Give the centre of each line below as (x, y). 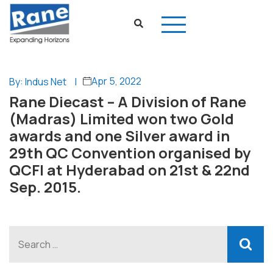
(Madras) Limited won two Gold (122, 119)
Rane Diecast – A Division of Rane (128, 101)
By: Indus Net (38, 82)
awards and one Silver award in (119, 136)
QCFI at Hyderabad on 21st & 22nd (129, 170)
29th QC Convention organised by (130, 153)
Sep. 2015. (45, 187)
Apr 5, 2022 (116, 81)
